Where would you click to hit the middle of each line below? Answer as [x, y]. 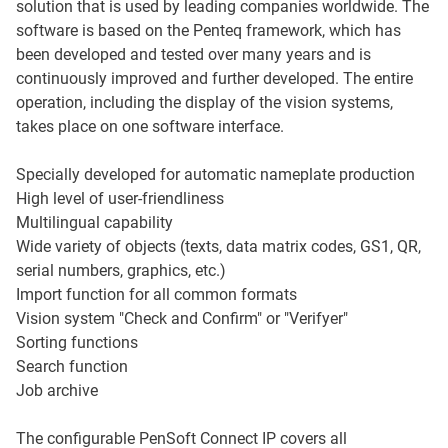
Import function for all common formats [156, 295]
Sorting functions [77, 343]
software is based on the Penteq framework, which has [208, 31]
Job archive [57, 391]
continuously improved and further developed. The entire [214, 79]
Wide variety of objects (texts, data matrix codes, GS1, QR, [218, 247]
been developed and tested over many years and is [193, 55]
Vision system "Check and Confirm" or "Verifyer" [182, 319]
